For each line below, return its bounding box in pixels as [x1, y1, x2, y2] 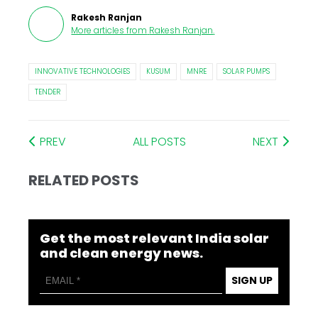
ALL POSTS [133, 133, 186, 150]
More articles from [71, 24, 148, 37]
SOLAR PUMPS [223, 66, 270, 77]
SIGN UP [231, 273, 273, 288]
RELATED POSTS [28, 170, 140, 191]
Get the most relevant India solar [40, 229, 270, 248]
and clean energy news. [40, 244, 204, 263]
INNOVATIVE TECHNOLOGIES [35, 66, 131, 77]
